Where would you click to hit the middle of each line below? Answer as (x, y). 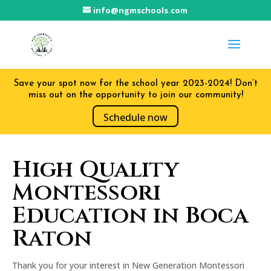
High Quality (96, 169)
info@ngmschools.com (141, 10)
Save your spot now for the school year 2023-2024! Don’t (135, 84)
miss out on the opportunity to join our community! (135, 95)
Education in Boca (130, 215)
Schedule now (135, 117)
